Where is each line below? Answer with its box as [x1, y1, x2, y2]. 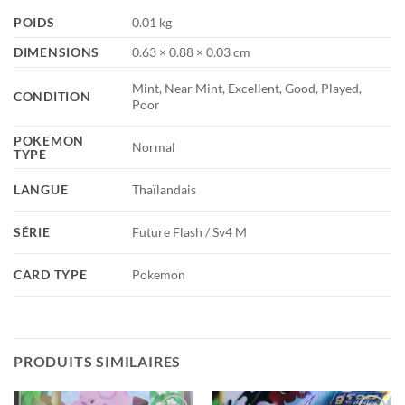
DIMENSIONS [14, 44, 100, 61]
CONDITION [14, 89, 91, 105]
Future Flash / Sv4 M [132, 224, 248, 240]
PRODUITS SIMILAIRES [14, 353, 182, 371]
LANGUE [14, 182, 69, 198]
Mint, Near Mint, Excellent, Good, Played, [132, 80, 363, 97]
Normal [132, 139, 176, 155]
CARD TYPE [14, 267, 88, 283]
